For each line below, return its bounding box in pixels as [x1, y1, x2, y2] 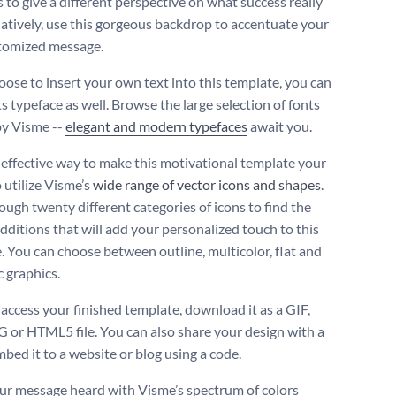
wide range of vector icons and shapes [93, 176, 321, 194]
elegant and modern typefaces [65, 118, 247, 135]
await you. [247, 118, 315, 135]
